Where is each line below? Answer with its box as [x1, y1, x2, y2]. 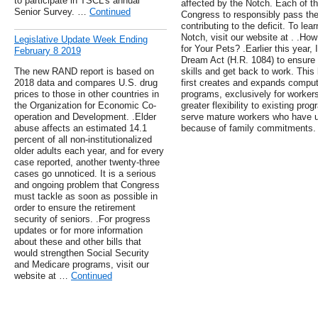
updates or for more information [14, 225, 143, 236]
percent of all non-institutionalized [14, 134, 152, 146]
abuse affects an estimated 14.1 [14, 123, 147, 134]
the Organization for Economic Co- [14, 100, 156, 111]
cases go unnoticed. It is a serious [14, 168, 156, 180]
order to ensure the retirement [14, 202, 136, 214]
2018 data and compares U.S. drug [14, 77, 158, 89]
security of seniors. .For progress [14, 214, 150, 225]
